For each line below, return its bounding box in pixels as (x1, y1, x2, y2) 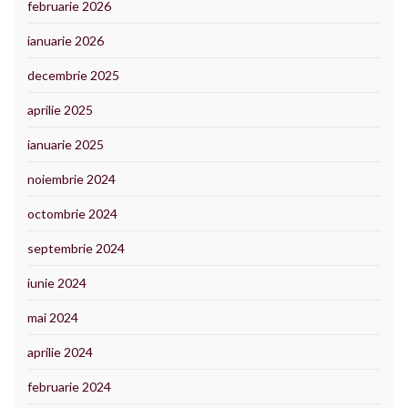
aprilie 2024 (27, 343, 93, 360)
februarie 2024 (27, 378, 111, 394)
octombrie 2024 (27, 205, 117, 221)
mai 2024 (27, 309, 78, 325)
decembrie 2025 (27, 66, 119, 83)
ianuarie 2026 (27, 32, 104, 48)
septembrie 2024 (27, 240, 125, 256)
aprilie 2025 (27, 101, 93, 117)
